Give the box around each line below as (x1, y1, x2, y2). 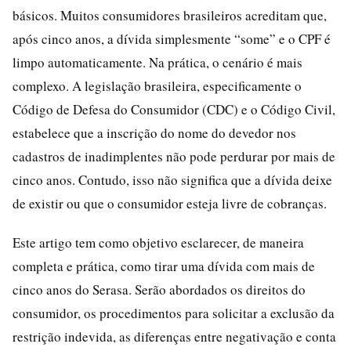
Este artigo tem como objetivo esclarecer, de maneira (13, 233, 304, 251)
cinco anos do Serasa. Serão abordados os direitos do (13, 280, 306, 299)
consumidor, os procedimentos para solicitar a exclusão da (13, 303, 335, 322)
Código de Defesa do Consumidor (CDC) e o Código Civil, (13, 100, 335, 118)
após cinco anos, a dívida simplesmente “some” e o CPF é (13, 29, 331, 48)
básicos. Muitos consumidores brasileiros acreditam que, (13, 5, 327, 24)
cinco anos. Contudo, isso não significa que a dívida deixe (13, 170, 332, 189)
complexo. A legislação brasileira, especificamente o (13, 76, 302, 95)
